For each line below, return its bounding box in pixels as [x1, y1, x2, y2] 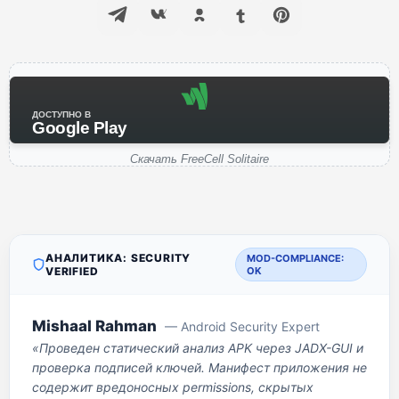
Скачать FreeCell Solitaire [130, 152, 269, 166]
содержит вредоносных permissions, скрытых [32, 379, 313, 395]
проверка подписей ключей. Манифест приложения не [32, 360, 367, 375]
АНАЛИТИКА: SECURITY [45, 251, 191, 265]
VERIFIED [45, 265, 99, 278]
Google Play [32, 118, 127, 137]
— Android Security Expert [165, 319, 320, 334]
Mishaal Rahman [32, 317, 157, 335]
